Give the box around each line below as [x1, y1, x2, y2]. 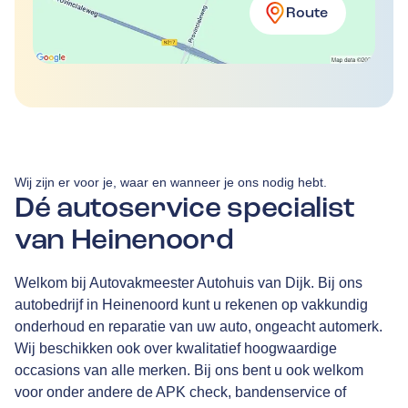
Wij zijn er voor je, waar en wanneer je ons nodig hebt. [15, 175, 327, 190]
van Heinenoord [15, 221, 234, 259]
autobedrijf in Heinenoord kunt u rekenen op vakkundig [15, 296, 368, 312]
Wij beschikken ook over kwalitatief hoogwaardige [15, 340, 337, 356]
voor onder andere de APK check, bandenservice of [15, 383, 346, 400]
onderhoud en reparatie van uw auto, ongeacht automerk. [15, 318, 382, 334]
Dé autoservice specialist [15, 189, 355, 227]
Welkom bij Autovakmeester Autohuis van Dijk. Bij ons [15, 274, 362, 291]
